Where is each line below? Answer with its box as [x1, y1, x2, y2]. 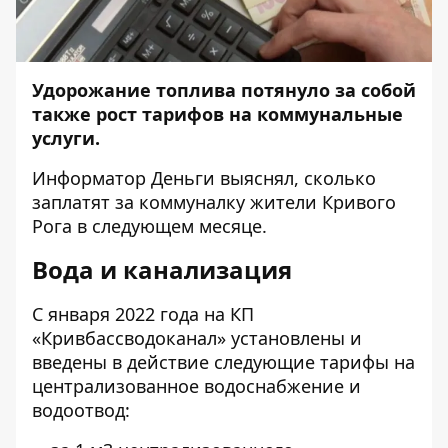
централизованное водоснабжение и [32, 374, 361, 398]
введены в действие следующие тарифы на [32, 350, 415, 374]
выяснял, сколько [215, 166, 376, 190]
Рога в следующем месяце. [32, 214, 267, 238]
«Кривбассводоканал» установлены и [32, 326, 362, 350]
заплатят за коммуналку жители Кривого [32, 190, 396, 214]
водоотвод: [32, 398, 130, 422]
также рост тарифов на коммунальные [32, 102, 403, 126]
